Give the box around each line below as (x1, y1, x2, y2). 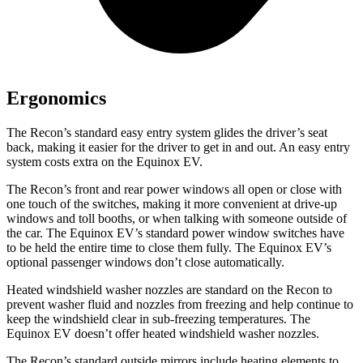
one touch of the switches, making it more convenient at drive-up (6, 197, 337, 211)
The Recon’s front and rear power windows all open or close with (6, 182, 342, 196)
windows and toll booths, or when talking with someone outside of (6, 211, 347, 225)
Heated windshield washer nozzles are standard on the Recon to (6, 283, 332, 297)
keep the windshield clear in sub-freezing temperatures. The (6, 312, 310, 326)
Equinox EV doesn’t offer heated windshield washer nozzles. (6, 327, 319, 340)
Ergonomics (6, 88, 106, 109)
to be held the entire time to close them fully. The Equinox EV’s (6, 241, 331, 254)
